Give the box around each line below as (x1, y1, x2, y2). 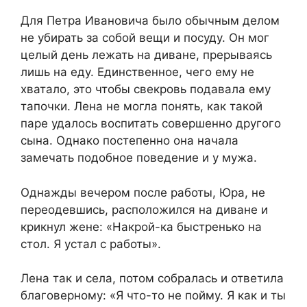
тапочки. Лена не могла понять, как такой (21, 99, 262, 114)
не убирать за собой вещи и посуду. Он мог (21, 31, 269, 45)
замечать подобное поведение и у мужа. (21, 151, 257, 165)
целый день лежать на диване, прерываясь (21, 48, 272, 62)
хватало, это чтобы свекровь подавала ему (21, 82, 271, 97)
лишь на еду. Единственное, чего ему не (21, 65, 254, 79)
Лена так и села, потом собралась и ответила (21, 271, 284, 286)
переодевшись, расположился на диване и (21, 202, 268, 217)
